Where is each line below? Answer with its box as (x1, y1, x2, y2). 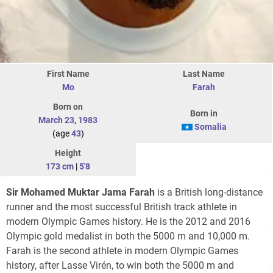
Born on (53, 101, 83, 112)
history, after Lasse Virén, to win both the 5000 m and (6, 259, 234, 271)
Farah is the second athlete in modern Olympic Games (6, 244, 238, 257)
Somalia (194, 121, 227, 132)
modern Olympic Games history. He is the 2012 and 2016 (6, 215, 250, 227)
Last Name (183, 68, 225, 79)
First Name (46, 68, 90, 79)
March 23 (38, 115, 74, 125)
